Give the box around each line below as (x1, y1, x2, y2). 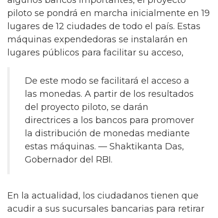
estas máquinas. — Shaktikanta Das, (25, 141, 184, 152)
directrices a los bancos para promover (25, 115, 194, 126)
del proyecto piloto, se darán (25, 102, 148, 112)
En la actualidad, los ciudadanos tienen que (7, 190, 199, 201)
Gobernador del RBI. (25, 154, 112, 165)
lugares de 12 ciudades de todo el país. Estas (7, 21, 200, 32)
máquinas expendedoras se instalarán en (7, 34, 188, 45)
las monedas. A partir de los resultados (25, 89, 194, 99)
